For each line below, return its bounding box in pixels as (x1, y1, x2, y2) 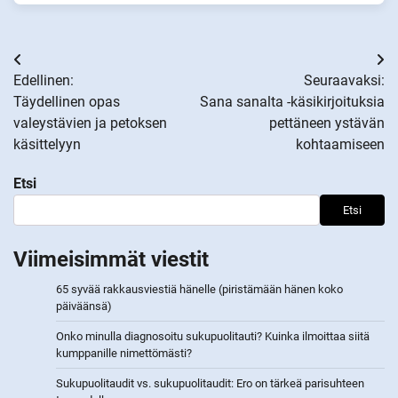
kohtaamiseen (296, 136, 385, 154)
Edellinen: (13, 72, 74, 90)
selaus (12, 84, 74, 109)
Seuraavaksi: (304, 72, 385, 90)
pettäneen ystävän (269, 115, 385, 132)
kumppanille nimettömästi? (56, 346, 192, 361)
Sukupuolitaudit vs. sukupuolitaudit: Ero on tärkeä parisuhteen (56, 377, 364, 391)
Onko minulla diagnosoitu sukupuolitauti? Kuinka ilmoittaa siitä (56, 330, 370, 344)
